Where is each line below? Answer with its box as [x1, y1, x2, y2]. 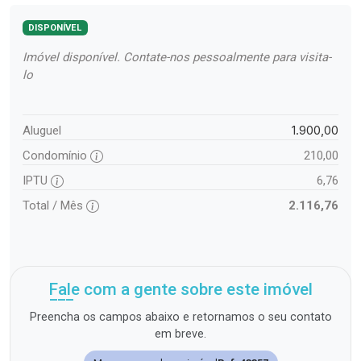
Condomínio [23, 148, 90, 164]
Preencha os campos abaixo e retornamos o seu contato [29, 310, 332, 325]
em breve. [155, 327, 206, 342]
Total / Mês [23, 198, 86, 214]
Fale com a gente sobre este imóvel [48, 280, 313, 300]
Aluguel [23, 123, 61, 139]
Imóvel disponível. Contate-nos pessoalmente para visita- [23, 50, 331, 65]
